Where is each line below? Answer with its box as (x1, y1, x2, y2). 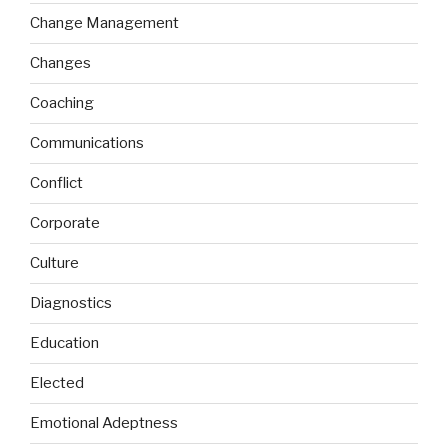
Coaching (30, 94, 94, 113)
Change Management (30, 14, 179, 33)
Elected (30, 374, 84, 393)
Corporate (30, 214, 100, 233)
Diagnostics (30, 294, 112, 313)
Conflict (30, 174, 83, 193)
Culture (30, 254, 79, 273)
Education (30, 334, 99, 353)
